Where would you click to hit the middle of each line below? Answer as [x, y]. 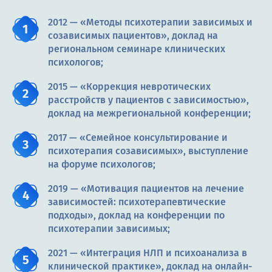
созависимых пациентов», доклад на [133, 36]
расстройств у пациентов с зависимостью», [148, 100]
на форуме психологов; [102, 165]
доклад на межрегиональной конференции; [149, 114]
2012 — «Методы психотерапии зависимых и [150, 22]
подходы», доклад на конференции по [136, 216]
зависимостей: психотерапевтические [137, 202]
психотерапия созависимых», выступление [148, 151]
